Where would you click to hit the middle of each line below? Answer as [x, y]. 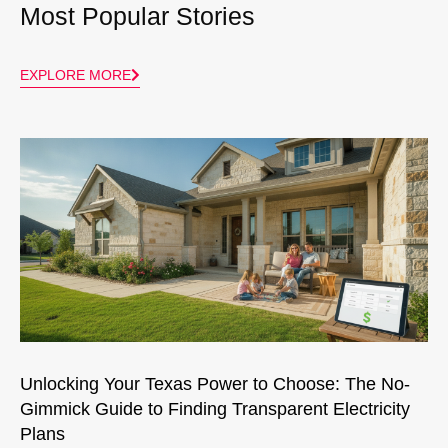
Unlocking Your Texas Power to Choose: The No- [215, 383]
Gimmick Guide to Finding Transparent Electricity [215, 408]
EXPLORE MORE [75, 74]
